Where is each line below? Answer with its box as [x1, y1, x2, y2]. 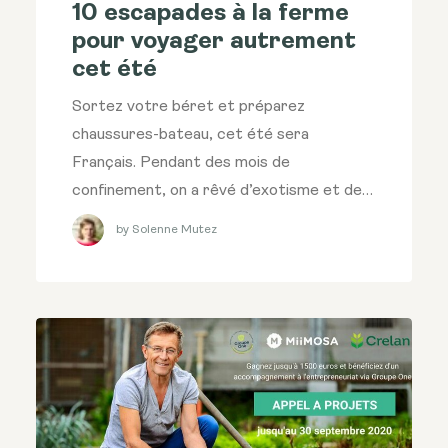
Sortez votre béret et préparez [72, 99, 305, 116]
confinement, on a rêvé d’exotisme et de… [72, 183, 373, 200]
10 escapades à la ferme [72, 2, 349, 27]
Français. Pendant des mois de [72, 155, 290, 172]
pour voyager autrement [72, 30, 356, 55]
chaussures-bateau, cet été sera [72, 127, 309, 144]
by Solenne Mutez [116, 223, 217, 236]
